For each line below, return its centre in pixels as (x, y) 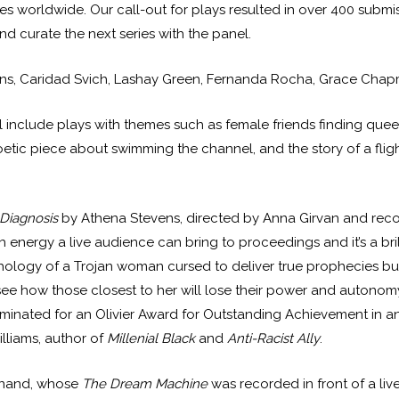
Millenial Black (151, 339)
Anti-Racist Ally (274, 339)
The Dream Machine (147, 384)
